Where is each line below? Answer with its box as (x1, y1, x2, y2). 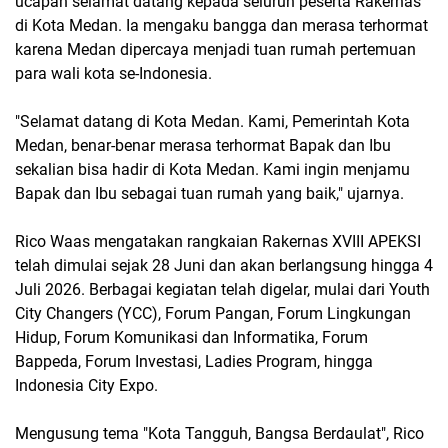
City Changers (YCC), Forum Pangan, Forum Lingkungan (15, 304, 411, 323)
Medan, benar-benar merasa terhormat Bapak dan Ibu (15, 136, 391, 155)
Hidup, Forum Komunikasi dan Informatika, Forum (15, 328, 368, 347)
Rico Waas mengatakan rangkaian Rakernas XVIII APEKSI (15, 232, 421, 251)
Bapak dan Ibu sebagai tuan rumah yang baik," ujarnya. (15, 184, 404, 203)
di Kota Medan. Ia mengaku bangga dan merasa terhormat (15, 16, 428, 35)
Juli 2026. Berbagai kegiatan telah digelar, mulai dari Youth (15, 280, 430, 299)
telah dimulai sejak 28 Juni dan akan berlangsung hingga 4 (15, 256, 433, 275)
